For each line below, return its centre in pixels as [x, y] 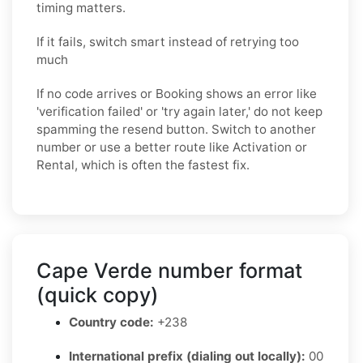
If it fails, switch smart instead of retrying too [168, 41]
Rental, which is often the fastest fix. [143, 164]
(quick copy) [98, 295]
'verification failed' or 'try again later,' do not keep [179, 111]
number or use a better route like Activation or [172, 147]
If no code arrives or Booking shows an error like [177, 93]
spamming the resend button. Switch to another [176, 129]
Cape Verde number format [169, 270]
